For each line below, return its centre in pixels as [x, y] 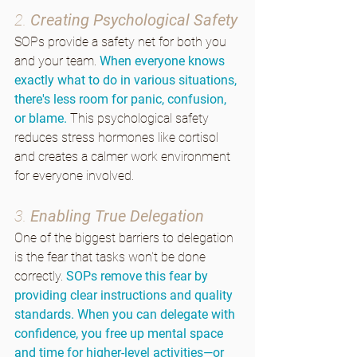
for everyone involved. [74, 176]
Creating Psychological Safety [134, 20]
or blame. [41, 119]
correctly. [40, 277]
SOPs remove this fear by [139, 277]
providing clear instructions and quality [125, 296]
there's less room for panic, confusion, [122, 100]
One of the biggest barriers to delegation [126, 238]
